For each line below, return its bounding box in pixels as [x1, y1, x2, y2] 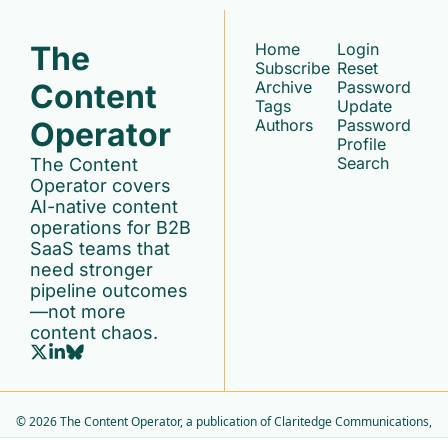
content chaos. [30, 322, 158, 343]
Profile [336, 134, 386, 154]
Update [336, 96, 392, 116]
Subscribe [255, 58, 330, 78]
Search [336, 153, 389, 173]
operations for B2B [30, 217, 191, 238]
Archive [255, 77, 312, 97]
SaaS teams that [30, 238, 170, 259]
